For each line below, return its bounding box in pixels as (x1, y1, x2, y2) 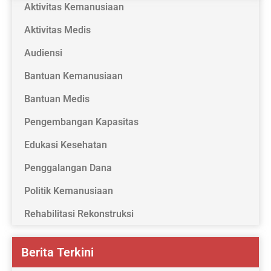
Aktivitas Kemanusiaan (24, 1, 124, 13)
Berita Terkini (21, 245, 94, 260)
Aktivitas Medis (24, 24, 91, 36)
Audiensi (24, 47, 62, 59)
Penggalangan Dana (24, 162, 112, 174)
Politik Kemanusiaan (24, 185, 113, 197)
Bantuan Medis (24, 93, 90, 105)
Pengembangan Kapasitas (24, 116, 139, 128)
